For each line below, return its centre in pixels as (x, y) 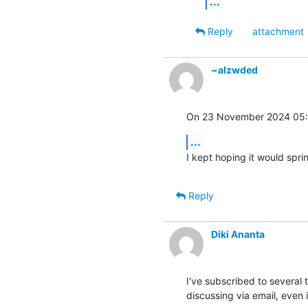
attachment (278, 31)
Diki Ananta (238, 234)
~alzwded (234, 69)
